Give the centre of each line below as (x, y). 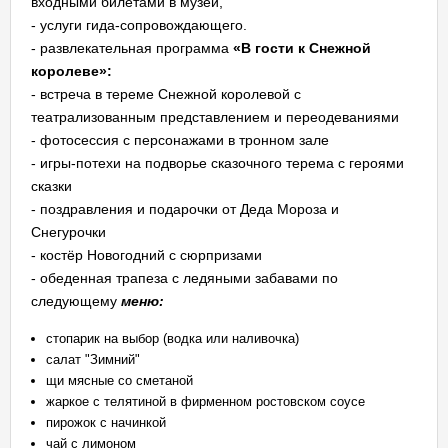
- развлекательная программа (132, 48)
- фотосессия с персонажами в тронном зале (180, 140)
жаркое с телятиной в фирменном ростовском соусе (205, 401)
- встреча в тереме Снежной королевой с (166, 94)
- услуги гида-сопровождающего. (139, 25)
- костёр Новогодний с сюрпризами (146, 255)
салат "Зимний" (93, 359)
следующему (76, 301)
